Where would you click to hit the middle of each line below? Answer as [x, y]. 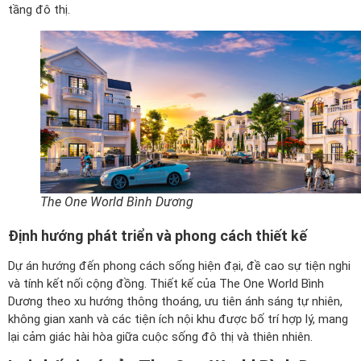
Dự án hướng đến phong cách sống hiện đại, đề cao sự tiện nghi [179, 266]
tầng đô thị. [39, 10]
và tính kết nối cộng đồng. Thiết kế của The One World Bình [166, 284]
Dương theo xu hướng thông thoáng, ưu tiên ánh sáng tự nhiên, [175, 302]
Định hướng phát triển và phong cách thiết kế [158, 236]
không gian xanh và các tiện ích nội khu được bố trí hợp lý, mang [178, 320]
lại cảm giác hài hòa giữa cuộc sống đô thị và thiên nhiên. [160, 337]
